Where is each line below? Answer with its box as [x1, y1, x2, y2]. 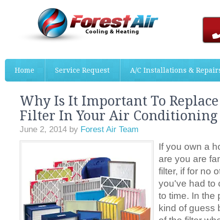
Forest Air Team [81, 124, 138, 134]
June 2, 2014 [20, 124, 67, 134]
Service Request [55, 66, 110, 74]
